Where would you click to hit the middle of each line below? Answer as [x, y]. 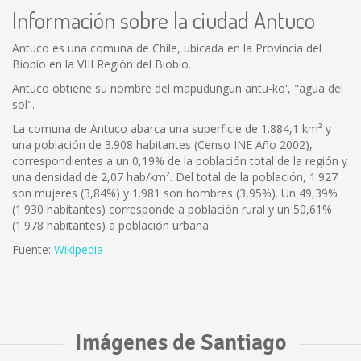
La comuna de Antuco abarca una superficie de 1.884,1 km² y [172, 129]
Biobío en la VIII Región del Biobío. [102, 64]
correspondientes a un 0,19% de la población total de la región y [180, 161]
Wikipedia [79, 249]
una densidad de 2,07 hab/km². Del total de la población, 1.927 [175, 177]
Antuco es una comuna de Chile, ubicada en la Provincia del [167, 48]
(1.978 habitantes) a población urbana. [112, 225]
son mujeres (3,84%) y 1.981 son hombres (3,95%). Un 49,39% [175, 193]
